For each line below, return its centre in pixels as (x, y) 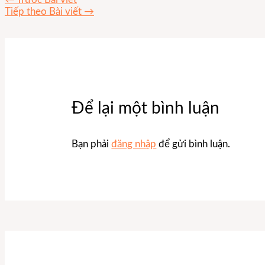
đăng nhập (134, 144)
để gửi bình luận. (193, 144)
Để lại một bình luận (146, 109)
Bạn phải (92, 144)
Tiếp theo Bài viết (44, 12)
